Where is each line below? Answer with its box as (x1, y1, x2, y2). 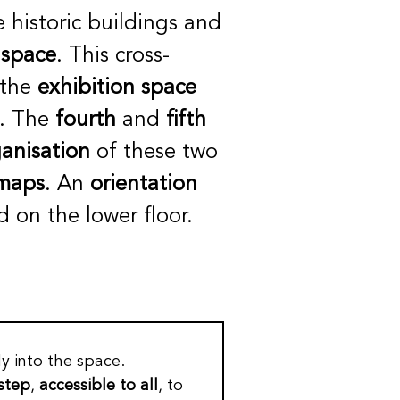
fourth (55, 110, 116, 132)
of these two (90, 142, 218, 164)
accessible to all (39, 377, 158, 394)
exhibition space (37, 78, 196, 100)
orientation (90, 174, 197, 196)
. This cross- (56, 46, 170, 68)
